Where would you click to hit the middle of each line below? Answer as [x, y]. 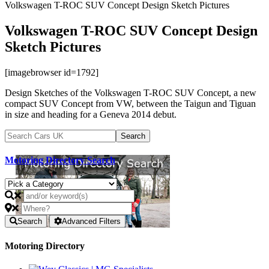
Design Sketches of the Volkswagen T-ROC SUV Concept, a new [131, 92]
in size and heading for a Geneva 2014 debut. [91, 114]
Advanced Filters [91, 222]
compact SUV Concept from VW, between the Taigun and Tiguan [130, 103]
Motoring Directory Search [60, 160]
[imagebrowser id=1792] [52, 72]
